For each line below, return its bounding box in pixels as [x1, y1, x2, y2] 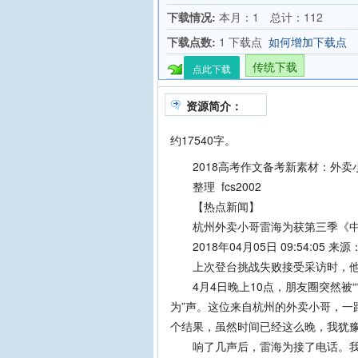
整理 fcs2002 [170, 178, 261, 194]
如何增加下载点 [268, 34, 347, 50]
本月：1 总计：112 [216, 9, 323, 25]
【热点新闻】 [170, 198, 260, 214]
